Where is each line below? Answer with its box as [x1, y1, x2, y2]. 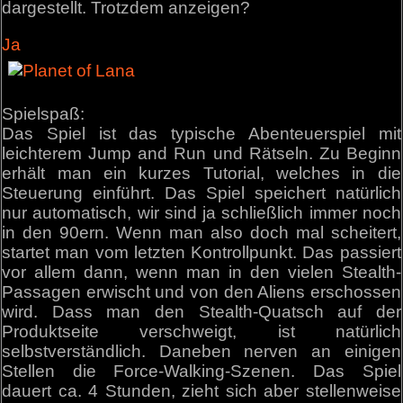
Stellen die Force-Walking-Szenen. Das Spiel [2, 362, 401, 381]
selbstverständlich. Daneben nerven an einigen [2, 342, 401, 362]
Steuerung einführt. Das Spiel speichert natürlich [2, 184, 401, 203]
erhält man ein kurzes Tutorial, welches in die [2, 164, 401, 184]
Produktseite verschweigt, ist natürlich [2, 322, 401, 342]
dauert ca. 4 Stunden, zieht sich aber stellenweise [2, 381, 401, 401]
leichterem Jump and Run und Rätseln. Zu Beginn [2, 144, 401, 164]
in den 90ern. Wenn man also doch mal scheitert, [2, 223, 401, 243]
